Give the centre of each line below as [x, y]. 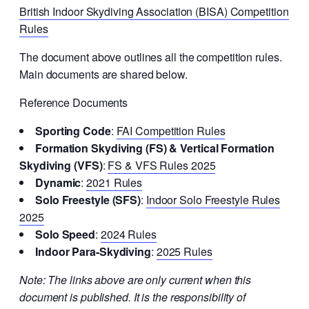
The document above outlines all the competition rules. [151, 57]
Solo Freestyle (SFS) [88, 200]
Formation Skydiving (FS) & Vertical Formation [155, 148]
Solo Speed [65, 235]
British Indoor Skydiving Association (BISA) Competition [154, 12]
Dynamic [58, 183]
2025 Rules [184, 252]
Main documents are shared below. [103, 74]
